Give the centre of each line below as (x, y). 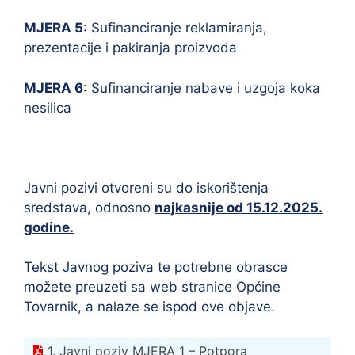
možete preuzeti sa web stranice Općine (152, 287)
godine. (49, 227)
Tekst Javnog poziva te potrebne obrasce (156, 267)
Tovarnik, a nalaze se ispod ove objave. (149, 307)
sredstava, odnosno (89, 207)
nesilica (48, 107)
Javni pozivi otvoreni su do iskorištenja (146, 187)
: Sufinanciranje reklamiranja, (175, 28)
